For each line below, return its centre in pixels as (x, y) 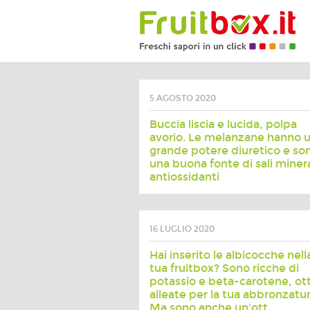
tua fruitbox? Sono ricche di (224, 268)
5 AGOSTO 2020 (182, 98)
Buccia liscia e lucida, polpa (223, 124)
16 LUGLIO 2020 (182, 229)
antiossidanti (184, 177)
